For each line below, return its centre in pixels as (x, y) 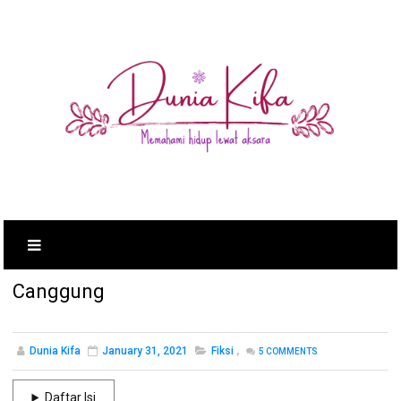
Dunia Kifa (55, 351)
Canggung (59, 291)
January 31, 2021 (145, 351)
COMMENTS (291, 351)
